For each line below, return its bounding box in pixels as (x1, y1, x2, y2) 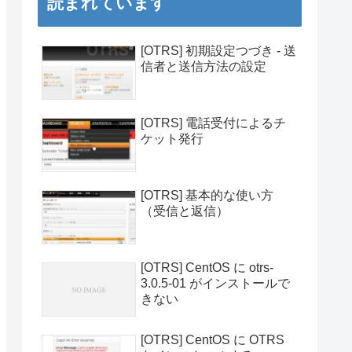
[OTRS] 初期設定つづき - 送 (141, 43, 296, 57)
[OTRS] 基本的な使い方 (141, 189, 273, 203)
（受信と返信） (141, 204, 229, 218)
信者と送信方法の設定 (141, 59, 266, 73)
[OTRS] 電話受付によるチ (141, 115, 286, 130)
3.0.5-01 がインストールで (141, 277, 290, 291)
